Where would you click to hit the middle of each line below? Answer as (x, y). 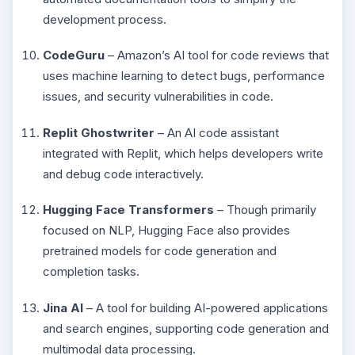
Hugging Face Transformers (128, 210)
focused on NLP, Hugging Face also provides (166, 230)
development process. (105, 19)
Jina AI (63, 307)
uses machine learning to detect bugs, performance (184, 76)
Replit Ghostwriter (99, 132)
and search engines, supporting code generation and (186, 328)
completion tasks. (91, 271)
